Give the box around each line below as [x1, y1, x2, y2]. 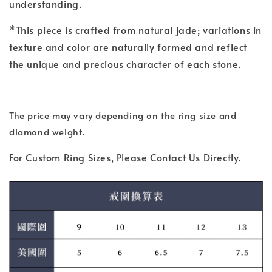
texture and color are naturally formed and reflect [9, 40, 248, 54]
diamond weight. [9, 125, 85, 138]
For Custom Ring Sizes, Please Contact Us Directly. [9, 151, 242, 165]
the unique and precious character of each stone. [9, 57, 242, 71]
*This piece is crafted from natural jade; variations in [9, 23, 262, 37]
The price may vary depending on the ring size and [9, 109, 237, 122]
